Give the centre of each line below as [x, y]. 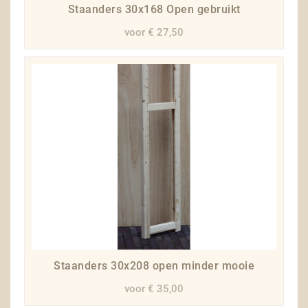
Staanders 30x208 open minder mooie [154, 266]
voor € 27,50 [154, 32]
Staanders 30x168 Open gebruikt [154, 9]
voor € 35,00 [154, 289]
